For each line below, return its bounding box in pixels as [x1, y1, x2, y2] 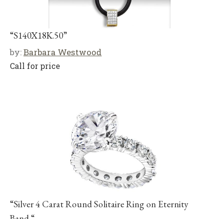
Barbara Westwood [23, 46, 102, 58]
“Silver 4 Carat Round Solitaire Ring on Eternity [10, 197, 188, 210]
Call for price [10, 60, 60, 71]
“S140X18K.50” [10, 29, 67, 42]
